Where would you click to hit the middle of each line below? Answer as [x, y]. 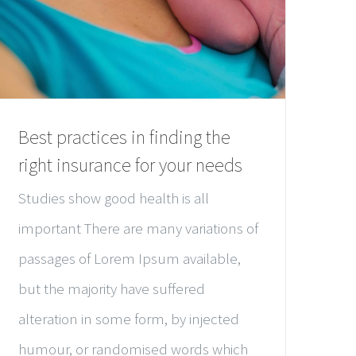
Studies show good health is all [114, 197]
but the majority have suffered [112, 288]
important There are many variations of [138, 228]
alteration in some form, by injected [129, 318]
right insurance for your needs [130, 164]
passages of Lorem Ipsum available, [130, 258]
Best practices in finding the [124, 137]
